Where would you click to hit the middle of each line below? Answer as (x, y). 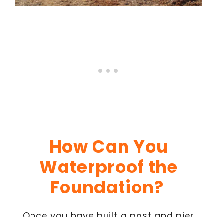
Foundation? (108, 187)
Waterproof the (108, 167)
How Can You (108, 146)
